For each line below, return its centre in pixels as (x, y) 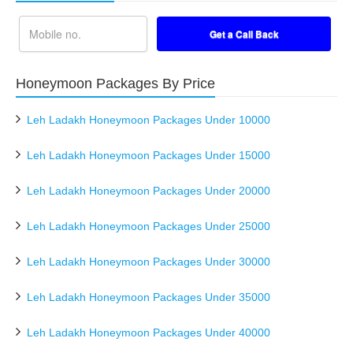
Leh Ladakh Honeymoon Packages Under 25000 (149, 226)
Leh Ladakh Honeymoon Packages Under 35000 (149, 297)
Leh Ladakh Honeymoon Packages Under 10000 (149, 120)
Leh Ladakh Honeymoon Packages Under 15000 (149, 155)
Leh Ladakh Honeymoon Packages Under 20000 (149, 191)
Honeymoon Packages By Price (115, 84)
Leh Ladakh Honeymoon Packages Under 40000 (149, 333)
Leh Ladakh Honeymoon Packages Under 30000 (149, 262)
